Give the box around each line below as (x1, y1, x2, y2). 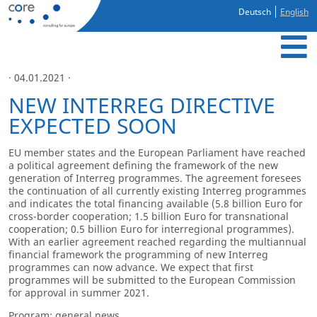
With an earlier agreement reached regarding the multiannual (8, 234, 306, 248)
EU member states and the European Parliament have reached (8, 145, 306, 159)
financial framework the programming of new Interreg (8, 247, 268, 261)
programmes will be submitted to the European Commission (8, 272, 296, 287)
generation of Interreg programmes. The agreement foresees (8, 171, 301, 185)
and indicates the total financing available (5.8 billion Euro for (8, 196, 303, 210)
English (280, 6, 309, 18)
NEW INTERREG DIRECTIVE (8, 90, 275, 120)
